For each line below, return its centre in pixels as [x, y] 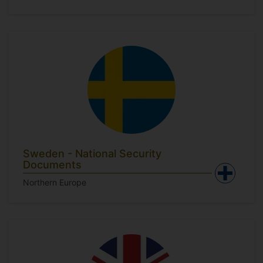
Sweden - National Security [92, 154]
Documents [52, 165]
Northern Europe [55, 182]
